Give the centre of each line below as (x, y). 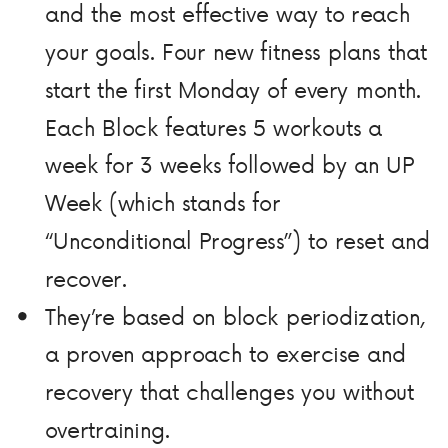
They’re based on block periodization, (234, 316)
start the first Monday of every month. (233, 89)
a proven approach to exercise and (225, 353)
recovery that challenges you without (229, 391)
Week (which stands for (162, 202)
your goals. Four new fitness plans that (236, 51)
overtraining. (107, 429)
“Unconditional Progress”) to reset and (237, 240)
